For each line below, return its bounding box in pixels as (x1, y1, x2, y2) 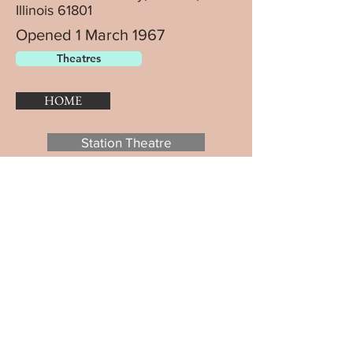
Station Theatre (80, 135, 172, 150)
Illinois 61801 (16, 2, 92, 18)
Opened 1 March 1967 (16, 26, 165, 43)
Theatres (57, 51, 101, 65)
